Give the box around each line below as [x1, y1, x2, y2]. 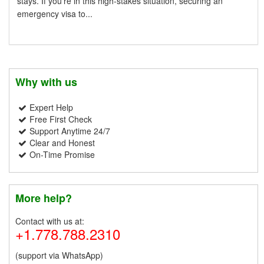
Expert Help [29, 101, 73, 113]
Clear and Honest [29, 136, 95, 148]
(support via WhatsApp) [15, 249, 103, 261]
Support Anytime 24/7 [29, 124, 110, 137]
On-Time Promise [29, 148, 95, 160]
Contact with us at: [15, 214, 84, 227]
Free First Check [29, 113, 92, 125]
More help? [15, 190, 72, 206]
